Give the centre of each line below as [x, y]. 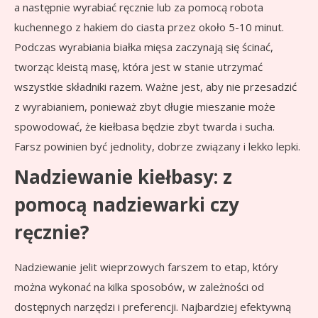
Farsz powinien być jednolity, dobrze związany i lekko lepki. [157, 147]
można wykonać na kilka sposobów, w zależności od [139, 287]
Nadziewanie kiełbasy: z [123, 177]
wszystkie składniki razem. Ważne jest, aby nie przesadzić [155, 87]
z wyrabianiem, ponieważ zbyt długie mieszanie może [145, 107]
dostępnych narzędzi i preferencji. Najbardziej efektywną [153, 307]
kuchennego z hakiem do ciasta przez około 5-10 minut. [149, 27]
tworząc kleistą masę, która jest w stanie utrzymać [138, 67]
